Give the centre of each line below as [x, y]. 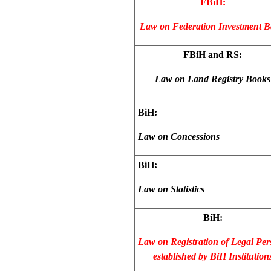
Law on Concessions [179, 136]
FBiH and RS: [213, 54]
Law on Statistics [171, 189]
